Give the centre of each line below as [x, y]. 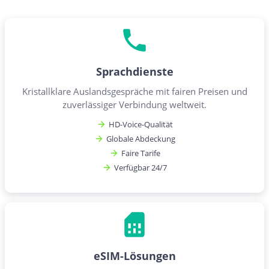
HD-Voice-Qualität [141, 124]
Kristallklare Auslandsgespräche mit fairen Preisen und [134, 91]
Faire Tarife [141, 153]
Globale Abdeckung [141, 138]
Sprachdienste [134, 71]
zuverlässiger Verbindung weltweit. [134, 104]
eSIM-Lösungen [134, 255]
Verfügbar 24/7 [141, 167]
